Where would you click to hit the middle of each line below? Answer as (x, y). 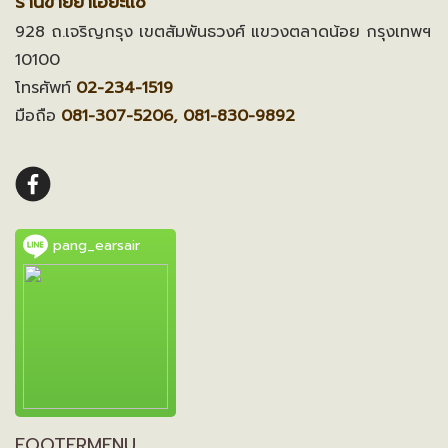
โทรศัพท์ (43, 88)
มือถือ (35, 116)
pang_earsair (94, 246)
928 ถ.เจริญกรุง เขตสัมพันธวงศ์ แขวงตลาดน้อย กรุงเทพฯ (223, 32)
